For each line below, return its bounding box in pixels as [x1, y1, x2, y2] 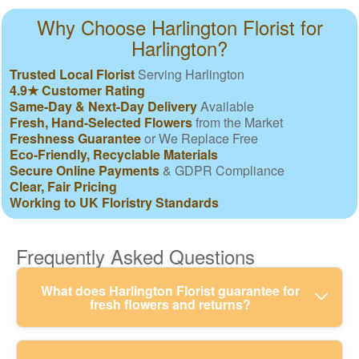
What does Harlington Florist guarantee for [40, 280, 300, 300]
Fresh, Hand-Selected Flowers [10, 112, 192, 131]
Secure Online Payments [10, 160, 159, 179]
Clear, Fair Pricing [10, 176, 117, 196]
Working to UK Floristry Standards [10, 192, 219, 212]
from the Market [192, 112, 283, 131]
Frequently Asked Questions [16, 241, 255, 270]
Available [197, 96, 254, 115]
